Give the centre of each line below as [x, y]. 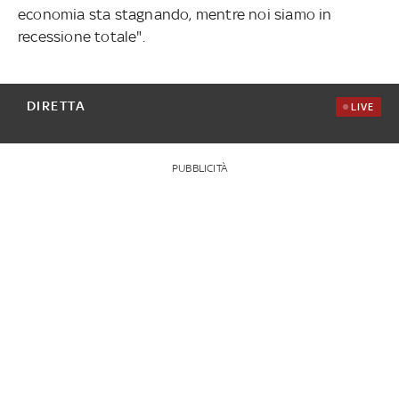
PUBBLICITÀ [199, 168]
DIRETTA [56, 105]
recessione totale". [81, 36]
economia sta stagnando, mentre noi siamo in [175, 14]
